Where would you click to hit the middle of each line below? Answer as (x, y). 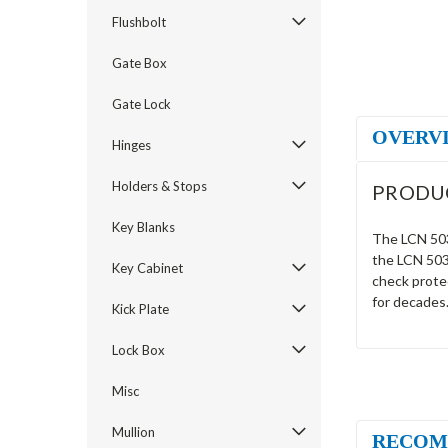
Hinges (131, 145)
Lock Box (138, 350)
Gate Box (139, 63)
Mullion (133, 432)
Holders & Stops (159, 186)
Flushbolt (139, 22)
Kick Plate (140, 309)
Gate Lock (141, 104)
